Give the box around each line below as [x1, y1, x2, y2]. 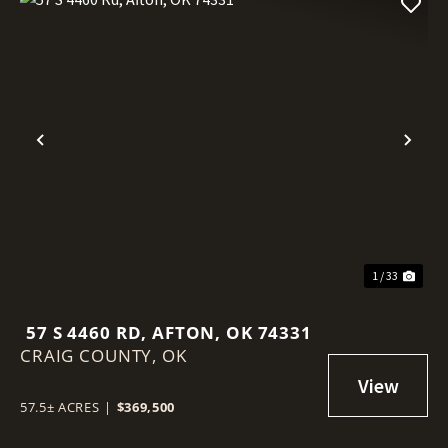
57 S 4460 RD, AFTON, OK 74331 [26, 320, 312, 344]
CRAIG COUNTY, [20, 343, 162, 367]
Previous [39, 140, 126, 172]
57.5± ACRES [20, 397, 100, 416]
